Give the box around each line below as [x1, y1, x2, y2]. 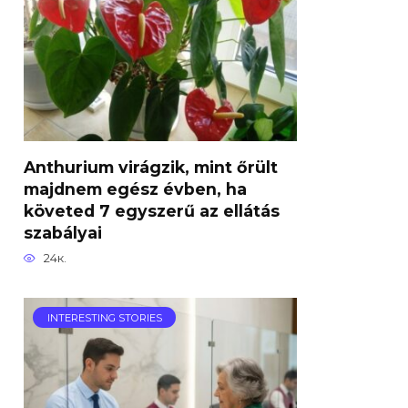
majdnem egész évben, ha [24, 178, 247, 199]
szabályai [24, 222, 102, 242]
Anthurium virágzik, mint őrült [24, 157, 278, 177]
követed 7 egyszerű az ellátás [24, 200, 280, 220]
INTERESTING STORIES [46, 311, 162, 324]
